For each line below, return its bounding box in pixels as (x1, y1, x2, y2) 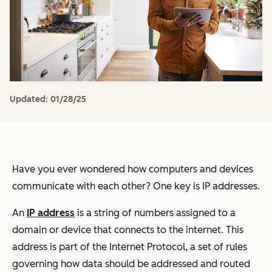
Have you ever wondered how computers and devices (12, 163, 253, 175)
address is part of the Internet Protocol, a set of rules (12, 240, 247, 253)
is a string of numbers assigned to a (75, 206, 236, 219)
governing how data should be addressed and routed (12, 257, 250, 270)
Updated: (10, 93, 50, 104)
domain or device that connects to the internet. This (12, 223, 243, 236)
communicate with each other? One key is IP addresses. (12, 180, 260, 192)
